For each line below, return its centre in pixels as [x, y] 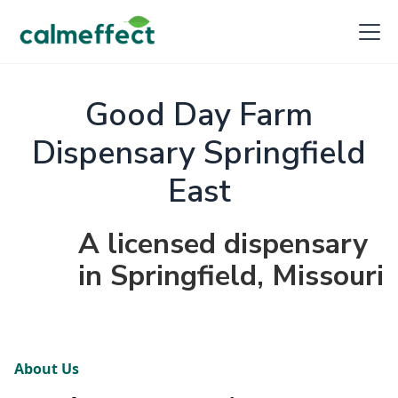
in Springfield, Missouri [231, 276]
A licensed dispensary [223, 244]
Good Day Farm [199, 115]
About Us [47, 369]
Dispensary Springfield [199, 153]
